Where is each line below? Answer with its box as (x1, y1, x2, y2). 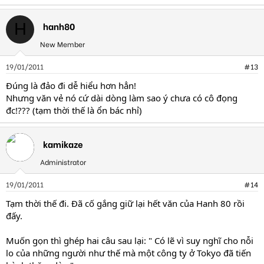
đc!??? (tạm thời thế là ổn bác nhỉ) (6, 104, 142, 116)
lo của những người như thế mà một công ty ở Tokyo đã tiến (6, 246, 251, 259)
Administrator (40, 156, 86, 167)
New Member (40, 38, 85, 49)
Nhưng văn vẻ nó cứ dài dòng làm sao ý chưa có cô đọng (6, 91, 237, 104)
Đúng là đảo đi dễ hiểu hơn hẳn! (6, 79, 136, 91)
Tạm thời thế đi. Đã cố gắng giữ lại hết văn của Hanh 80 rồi (6, 197, 245, 209)
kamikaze (43, 137, 83, 150)
